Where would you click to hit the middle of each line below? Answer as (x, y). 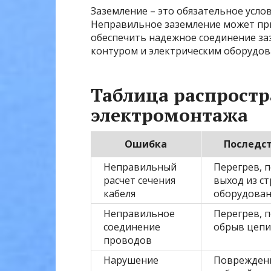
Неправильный (140, 167)
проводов (128, 240)
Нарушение (131, 260)
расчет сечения (139, 181)
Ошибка (146, 144)
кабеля (119, 194)
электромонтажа (169, 115)
